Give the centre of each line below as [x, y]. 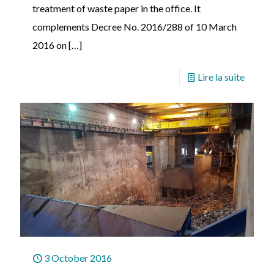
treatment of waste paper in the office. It [117, 8]
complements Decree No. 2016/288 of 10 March [135, 26]
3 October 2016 [78, 257]
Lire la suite [221, 76]
